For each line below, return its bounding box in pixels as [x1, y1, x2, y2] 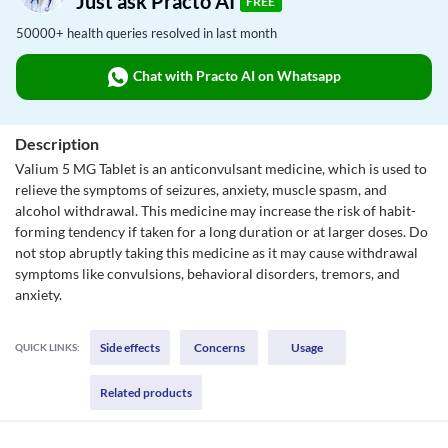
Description [15, 134, 99, 153]
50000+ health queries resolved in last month [16, 25, 277, 41]
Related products [100, 385, 192, 400]
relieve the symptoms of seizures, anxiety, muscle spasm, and [15, 181, 387, 198]
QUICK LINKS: [15, 341, 80, 353]
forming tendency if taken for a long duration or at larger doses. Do [15, 223, 428, 240]
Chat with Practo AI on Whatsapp [132, 66, 341, 84]
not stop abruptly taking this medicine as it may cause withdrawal [15, 244, 418, 261]
